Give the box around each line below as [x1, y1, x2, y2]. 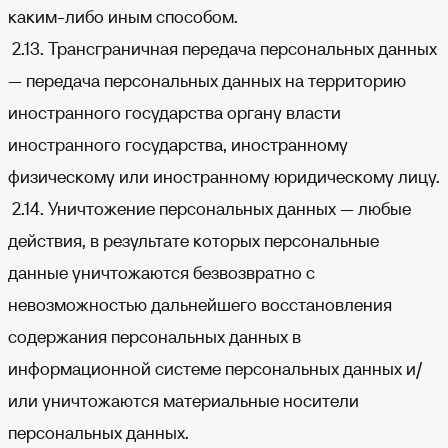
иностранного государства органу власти [8, 101, 341, 124]
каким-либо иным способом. [8, 5, 238, 28]
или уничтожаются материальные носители [8, 389, 359, 412]
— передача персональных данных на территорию [8, 69, 406, 92]
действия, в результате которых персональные [8, 229, 379, 252]
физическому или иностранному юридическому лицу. [8, 165, 440, 188]
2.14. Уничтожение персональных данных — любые [8, 197, 411, 220]
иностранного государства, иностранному [8, 133, 348, 156]
